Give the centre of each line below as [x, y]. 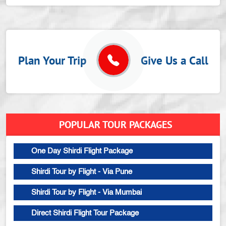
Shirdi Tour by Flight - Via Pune [82, 172]
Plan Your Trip [58, 60]
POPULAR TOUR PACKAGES [116, 125]
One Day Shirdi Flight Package [82, 151]
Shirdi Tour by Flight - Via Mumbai [87, 193]
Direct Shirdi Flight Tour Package [85, 213]
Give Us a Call [168, 60]
